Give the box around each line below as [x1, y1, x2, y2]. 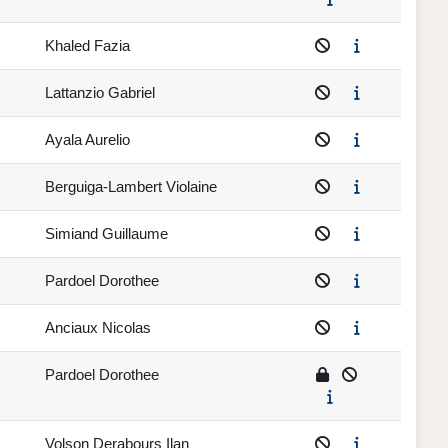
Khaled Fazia [45, 37, 130, 55]
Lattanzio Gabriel [45, 84, 155, 102]
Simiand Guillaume [45, 225, 168, 243]
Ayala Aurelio [45, 131, 130, 149]
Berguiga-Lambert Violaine [45, 178, 217, 196]
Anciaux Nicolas [45, 319, 151, 337]
